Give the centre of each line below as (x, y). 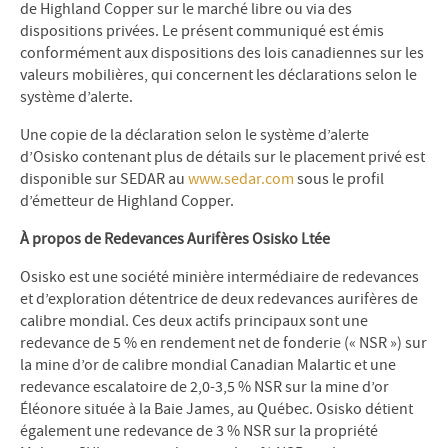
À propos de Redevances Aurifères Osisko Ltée (175, 239)
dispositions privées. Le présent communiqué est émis (202, 31)
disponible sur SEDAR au (104, 179)
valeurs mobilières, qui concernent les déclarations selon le (218, 75)
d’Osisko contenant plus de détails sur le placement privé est (222, 157)
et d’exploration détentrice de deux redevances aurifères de (219, 299)
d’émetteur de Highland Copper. (127, 201)
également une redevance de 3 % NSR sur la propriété (199, 431)
